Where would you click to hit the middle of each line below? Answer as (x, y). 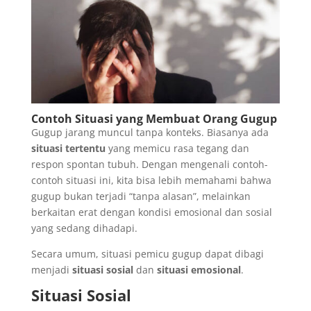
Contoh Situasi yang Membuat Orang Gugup (154, 119)
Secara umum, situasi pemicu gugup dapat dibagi (147, 254)
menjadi (51, 270)
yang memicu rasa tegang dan (177, 149)
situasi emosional (199, 270)
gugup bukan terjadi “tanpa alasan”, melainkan (141, 196)
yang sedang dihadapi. (84, 228)
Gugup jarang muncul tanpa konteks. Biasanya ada (150, 133)
